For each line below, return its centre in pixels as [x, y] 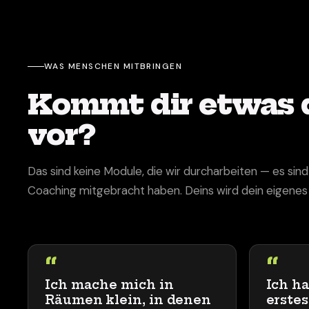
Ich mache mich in [109, 285]
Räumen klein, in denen [128, 300]
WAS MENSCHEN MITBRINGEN [113, 66]
